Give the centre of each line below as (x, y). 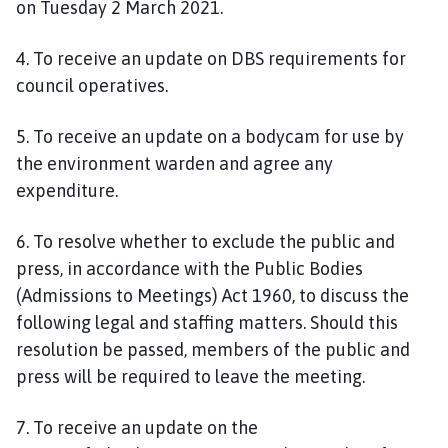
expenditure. (67, 190)
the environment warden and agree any (174, 163)
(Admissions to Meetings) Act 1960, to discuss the (212, 295)
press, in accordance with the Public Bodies (189, 268)
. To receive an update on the (142, 427)
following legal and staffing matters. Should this (207, 322)
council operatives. (92, 85)
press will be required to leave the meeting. (192, 376)
